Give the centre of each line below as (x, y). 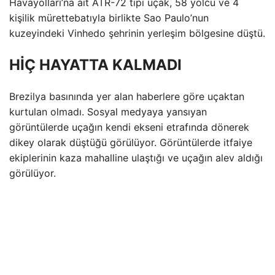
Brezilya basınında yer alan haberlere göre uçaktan (127, 96)
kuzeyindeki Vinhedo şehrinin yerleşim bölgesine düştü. (137, 33)
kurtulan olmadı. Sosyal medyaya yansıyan (108, 111)
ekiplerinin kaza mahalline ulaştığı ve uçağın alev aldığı (136, 157)
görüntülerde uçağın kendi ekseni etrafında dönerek (129, 127)
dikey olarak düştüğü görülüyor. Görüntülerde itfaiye (131, 142)
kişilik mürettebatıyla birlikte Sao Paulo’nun (109, 18)
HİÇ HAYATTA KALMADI (95, 64)
